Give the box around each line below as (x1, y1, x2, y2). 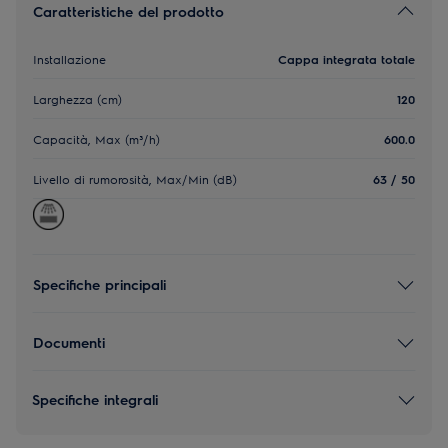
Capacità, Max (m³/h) (33, 130, 160, 147)
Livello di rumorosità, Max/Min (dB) (33, 170, 237, 187)
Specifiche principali (33, 274, 166, 293)
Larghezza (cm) (33, 90, 122, 107)
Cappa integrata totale (278, 50, 415, 67)
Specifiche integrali (32, 389, 158, 408)
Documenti (33, 332, 105, 351)
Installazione (33, 50, 106, 67)
